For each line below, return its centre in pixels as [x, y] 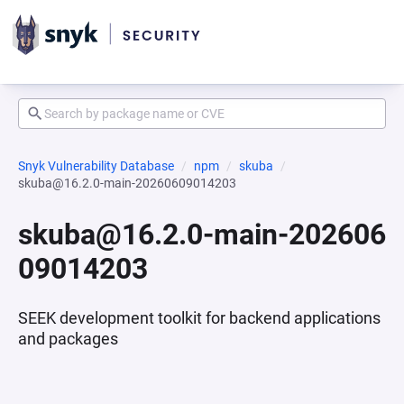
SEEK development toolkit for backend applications [199, 318]
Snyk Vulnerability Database [96, 166]
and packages [68, 339]
